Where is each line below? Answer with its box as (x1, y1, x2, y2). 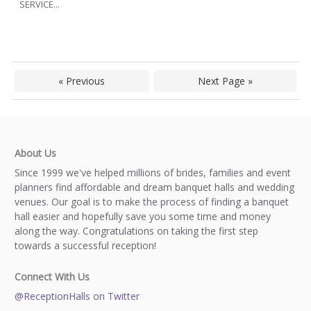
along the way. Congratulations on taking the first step (15, 224, 258, 238)
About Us (15, 146, 56, 160)
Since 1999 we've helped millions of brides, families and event (15, 166, 291, 180)
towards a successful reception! (15, 239, 156, 253)
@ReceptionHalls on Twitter (15, 289, 140, 303)
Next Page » (197, 74, 253, 88)
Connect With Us (15, 270, 90, 284)
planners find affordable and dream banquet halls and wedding (15, 180, 294, 194)
